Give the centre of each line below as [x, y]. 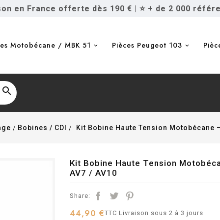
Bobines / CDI [42, 128]
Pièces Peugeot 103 [147, 45]
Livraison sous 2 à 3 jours [161, 213]
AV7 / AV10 [93, 173]
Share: [80, 196]
